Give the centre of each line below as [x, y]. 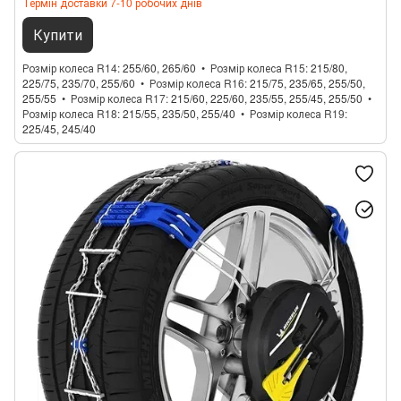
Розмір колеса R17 [118, 98]
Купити [58, 34]
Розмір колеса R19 [297, 113]
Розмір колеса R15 [258, 68]
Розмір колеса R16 [197, 83]
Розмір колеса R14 [70, 68]
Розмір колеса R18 [70, 113]
